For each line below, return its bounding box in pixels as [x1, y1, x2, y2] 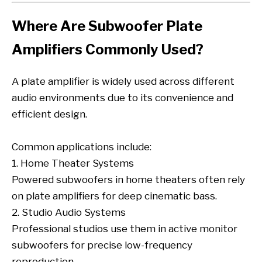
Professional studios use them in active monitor [12, 222, 237, 235]
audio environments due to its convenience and [12, 91, 233, 104]
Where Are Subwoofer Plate [12, 18, 202, 35]
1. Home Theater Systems [12, 157, 134, 169]
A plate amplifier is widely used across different [12, 75, 235, 87]
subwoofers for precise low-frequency [12, 239, 192, 251]
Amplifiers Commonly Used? [12, 41, 204, 58]
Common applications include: [12, 140, 151, 153]
